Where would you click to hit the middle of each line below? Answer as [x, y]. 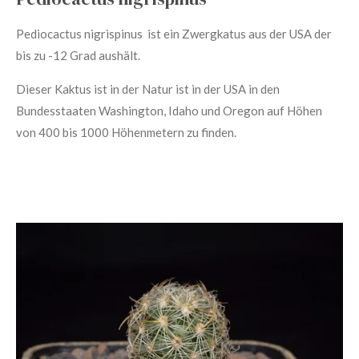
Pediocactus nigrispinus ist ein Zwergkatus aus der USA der [174, 34]
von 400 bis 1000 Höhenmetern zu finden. [126, 132]
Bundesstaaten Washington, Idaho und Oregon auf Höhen [169, 111]
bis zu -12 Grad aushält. [79, 55]
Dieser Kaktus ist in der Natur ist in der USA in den [148, 89]
